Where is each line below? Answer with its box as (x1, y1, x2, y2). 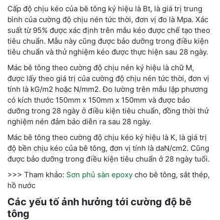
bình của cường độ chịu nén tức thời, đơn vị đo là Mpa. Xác (7, 15, 208, 25)
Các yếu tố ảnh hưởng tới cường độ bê (7, 196, 192, 208)
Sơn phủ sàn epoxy (66, 170, 133, 180)
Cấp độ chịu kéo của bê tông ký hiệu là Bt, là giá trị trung (7, 4, 202, 14)
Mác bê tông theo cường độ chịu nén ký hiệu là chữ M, (7, 63, 194, 73)
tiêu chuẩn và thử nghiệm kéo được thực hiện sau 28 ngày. (7, 47, 208, 57)
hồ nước (7, 181, 35, 191)
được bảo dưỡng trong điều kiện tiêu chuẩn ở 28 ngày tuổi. (7, 154, 210, 164)
